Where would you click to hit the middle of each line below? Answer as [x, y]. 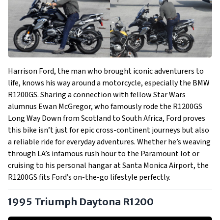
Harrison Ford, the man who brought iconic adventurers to [106, 71]
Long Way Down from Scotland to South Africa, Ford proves [107, 118]
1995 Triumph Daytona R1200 [81, 202]
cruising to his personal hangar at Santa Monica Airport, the [108, 165]
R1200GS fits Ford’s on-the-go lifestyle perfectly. [89, 177]
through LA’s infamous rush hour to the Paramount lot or [104, 154]
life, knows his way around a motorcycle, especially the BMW [109, 83]
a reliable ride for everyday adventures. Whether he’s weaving [109, 142]
